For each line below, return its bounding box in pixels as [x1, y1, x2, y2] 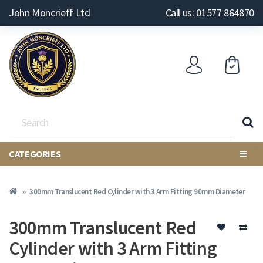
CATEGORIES [9, 148, 61, 160]
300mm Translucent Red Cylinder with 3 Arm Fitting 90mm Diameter [29, 187, 245, 197]
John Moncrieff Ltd [9, 6, 90, 19]
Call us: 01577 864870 [165, 6, 254, 19]
